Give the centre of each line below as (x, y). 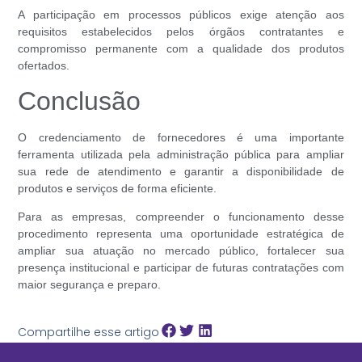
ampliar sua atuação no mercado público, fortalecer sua (181, 251)
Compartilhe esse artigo (89, 332)
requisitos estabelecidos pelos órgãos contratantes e (181, 31)
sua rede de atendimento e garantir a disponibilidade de (181, 171)
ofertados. (44, 65)
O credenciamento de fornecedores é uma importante (181, 137)
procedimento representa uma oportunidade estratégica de (181, 234)
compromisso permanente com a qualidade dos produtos (181, 48)
